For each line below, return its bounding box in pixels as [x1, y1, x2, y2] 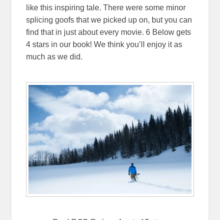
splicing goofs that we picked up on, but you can [26, 16, 192, 25]
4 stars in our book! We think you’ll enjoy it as [26, 40, 183, 49]
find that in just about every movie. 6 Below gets [26, 28, 192, 37]
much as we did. [26, 53, 83, 61]
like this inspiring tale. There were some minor [26, 3, 186, 12]
